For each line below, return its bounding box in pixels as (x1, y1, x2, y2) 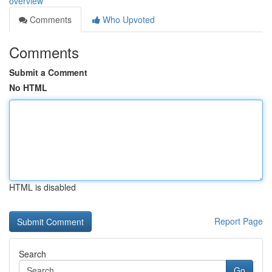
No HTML (9, 81, 47, 93)
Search (19, 248, 46, 260)
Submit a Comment (9, 66, 87, 78)
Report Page (214, 215, 263, 227)
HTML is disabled (9, 181, 76, 193)
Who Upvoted (100, 13, 155, 25)
